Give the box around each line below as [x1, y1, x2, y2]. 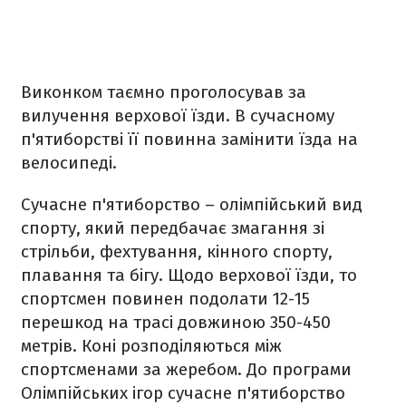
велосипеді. [21, 152, 117, 173]
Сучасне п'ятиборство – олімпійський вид [21, 194, 362, 215]
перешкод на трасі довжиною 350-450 [21, 312, 331, 333]
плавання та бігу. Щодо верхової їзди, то [21, 265, 357, 285]
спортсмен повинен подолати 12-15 [21, 288, 310, 309]
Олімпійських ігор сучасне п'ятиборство [21, 382, 345, 403]
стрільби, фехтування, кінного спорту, [21, 241, 333, 262]
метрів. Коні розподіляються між [21, 335, 282, 356]
